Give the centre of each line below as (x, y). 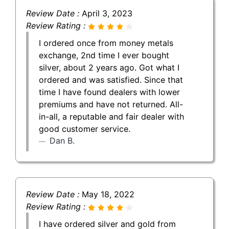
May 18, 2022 (108, 194)
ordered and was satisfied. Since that (111, 79)
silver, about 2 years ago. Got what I (109, 67)
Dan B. (62, 140)
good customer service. (85, 129)
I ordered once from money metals (106, 43)
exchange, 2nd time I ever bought (104, 55)
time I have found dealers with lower (109, 92)
